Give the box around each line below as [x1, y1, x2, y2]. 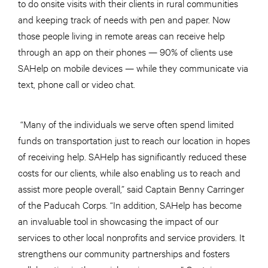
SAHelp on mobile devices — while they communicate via [18, 61, 248, 74]
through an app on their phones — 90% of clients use [18, 45, 233, 58]
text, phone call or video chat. [18, 77, 135, 90]
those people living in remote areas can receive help [18, 29, 225, 42]
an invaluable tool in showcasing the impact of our [18, 214, 218, 227]
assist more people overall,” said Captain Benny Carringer [18, 182, 244, 195]
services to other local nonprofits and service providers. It [18, 230, 245, 243]
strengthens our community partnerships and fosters [18, 246, 230, 260]
